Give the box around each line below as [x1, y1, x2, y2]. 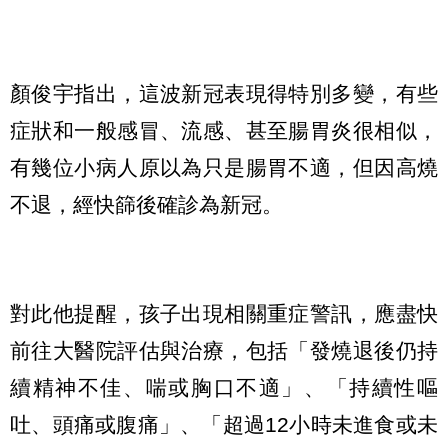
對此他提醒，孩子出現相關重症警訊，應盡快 [10, 301, 438, 325]
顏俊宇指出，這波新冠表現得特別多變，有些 [10, 82, 438, 106]
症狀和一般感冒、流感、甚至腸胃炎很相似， [10, 119, 438, 143]
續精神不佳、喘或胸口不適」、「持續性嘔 [10, 375, 438, 399]
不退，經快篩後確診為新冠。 [10, 193, 283, 217]
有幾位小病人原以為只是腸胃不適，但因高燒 [10, 156, 438, 180]
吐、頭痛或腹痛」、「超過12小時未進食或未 [10, 412, 438, 436]
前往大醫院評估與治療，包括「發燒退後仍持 [10, 338, 438, 362]
